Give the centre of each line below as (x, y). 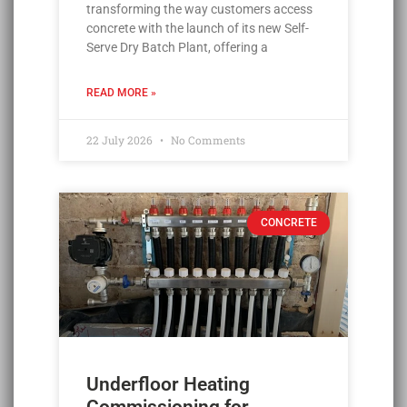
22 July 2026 (121, 140)
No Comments (207, 140)
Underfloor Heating (168, 385)
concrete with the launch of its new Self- (198, 29)
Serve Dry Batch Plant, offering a (177, 48)
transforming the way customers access (199, 10)
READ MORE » (121, 93)
